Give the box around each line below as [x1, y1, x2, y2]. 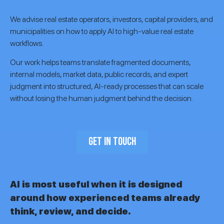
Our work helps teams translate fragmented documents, [10, 57, 190, 67]
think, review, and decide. [10, 205, 131, 216]
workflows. [10, 38, 43, 48]
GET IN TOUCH [88, 134, 136, 148]
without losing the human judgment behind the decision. [10, 93, 193, 103]
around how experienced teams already [10, 191, 200, 203]
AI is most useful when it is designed [10, 178, 182, 189]
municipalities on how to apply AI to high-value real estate [10, 26, 193, 36]
